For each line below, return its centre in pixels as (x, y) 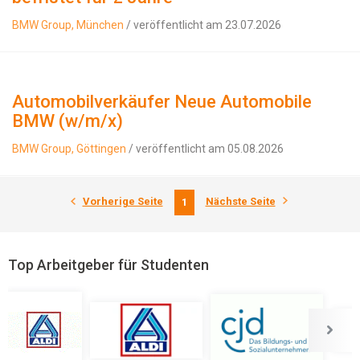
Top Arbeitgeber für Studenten (108, 265)
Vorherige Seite (123, 201)
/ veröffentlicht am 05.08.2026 (205, 149)
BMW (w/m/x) (67, 121)
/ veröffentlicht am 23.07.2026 (202, 25)
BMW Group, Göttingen (69, 149)
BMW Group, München (68, 25)
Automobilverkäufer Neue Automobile (162, 102)
